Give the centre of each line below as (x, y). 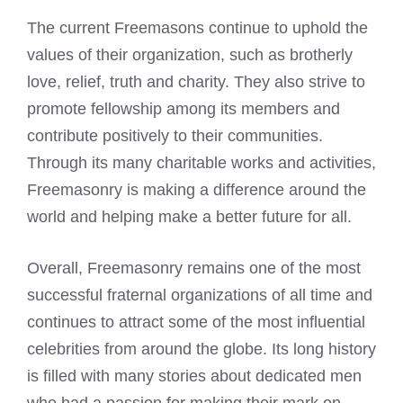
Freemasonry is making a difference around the (197, 190)
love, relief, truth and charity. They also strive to (196, 82)
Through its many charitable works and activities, (201, 163)
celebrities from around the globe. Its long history (201, 349)
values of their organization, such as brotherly (190, 55)
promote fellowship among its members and (184, 109)
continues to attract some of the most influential (196, 322)
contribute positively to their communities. (175, 136)
